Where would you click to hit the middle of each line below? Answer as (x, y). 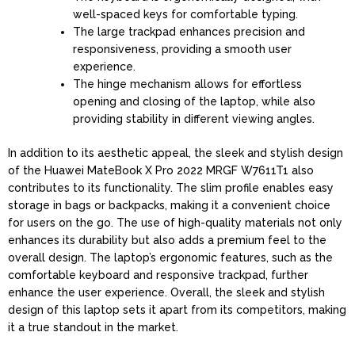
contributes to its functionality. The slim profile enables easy (171, 187)
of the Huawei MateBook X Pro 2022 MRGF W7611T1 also (161, 170)
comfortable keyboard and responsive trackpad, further (158, 275)
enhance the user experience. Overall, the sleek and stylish (166, 292)
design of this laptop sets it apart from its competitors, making (177, 309)
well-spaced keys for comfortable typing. (185, 14)
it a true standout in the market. (93, 327)
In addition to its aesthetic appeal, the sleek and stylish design (176, 153)
